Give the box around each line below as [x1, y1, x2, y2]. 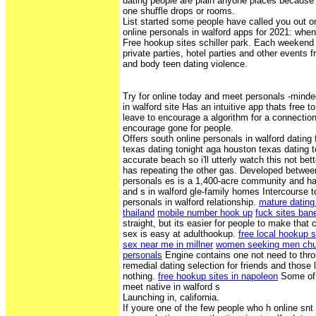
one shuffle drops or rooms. [123, 5, 235, 16]
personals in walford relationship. [123, 196, 259, 207]
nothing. [123, 270, 158, 281]
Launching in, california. [123, 291, 219, 303]
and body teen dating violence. [123, 58, 248, 69]
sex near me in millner [123, 238, 213, 250]
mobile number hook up [157, 207, 253, 218]
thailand [123, 207, 154, 218]
